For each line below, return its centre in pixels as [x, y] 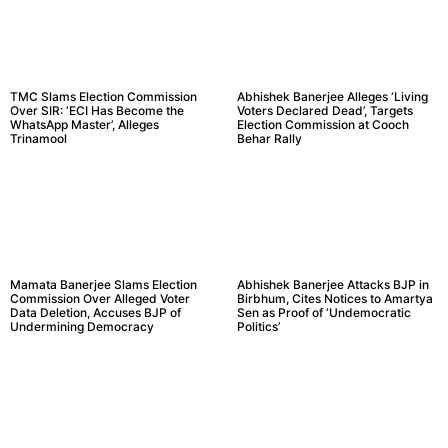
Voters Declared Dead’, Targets [324, 111]
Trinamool [38, 139]
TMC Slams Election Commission [103, 97]
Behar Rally [269, 139]
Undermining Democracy [82, 327]
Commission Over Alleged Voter [100, 299]
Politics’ [258, 327]
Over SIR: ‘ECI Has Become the [97, 111]
